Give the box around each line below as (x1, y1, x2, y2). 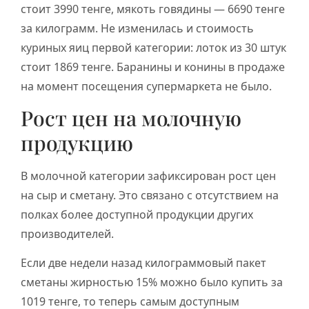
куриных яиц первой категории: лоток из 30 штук (21, 39, 286, 55)
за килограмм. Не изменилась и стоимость (21, 20, 254, 36)
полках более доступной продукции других (21, 206, 253, 222)
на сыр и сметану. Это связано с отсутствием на (21, 187, 279, 203)
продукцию (21, 128, 133, 157)
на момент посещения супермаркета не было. (21, 78, 272, 94)
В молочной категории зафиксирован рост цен (21, 168, 276, 183)
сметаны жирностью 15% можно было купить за (21, 275, 283, 290)
